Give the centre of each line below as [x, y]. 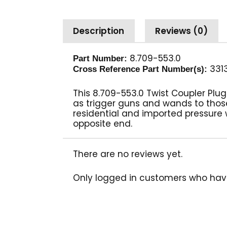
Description [99, 31]
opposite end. [103, 124]
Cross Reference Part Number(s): [140, 69]
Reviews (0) [182, 31]
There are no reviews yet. [128, 154]
